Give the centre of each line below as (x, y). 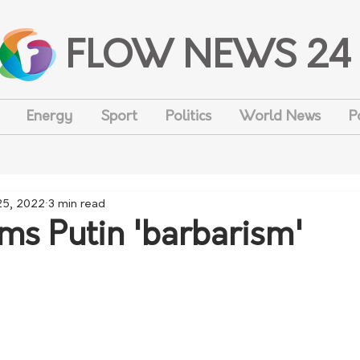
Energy (49, 117)
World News (280, 117)
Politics (188, 117)
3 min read (77, 204)
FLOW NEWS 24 (209, 58)
